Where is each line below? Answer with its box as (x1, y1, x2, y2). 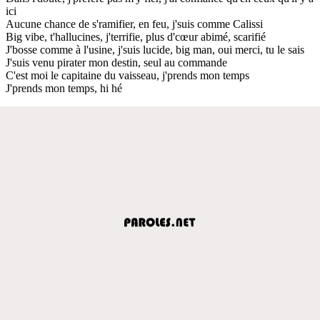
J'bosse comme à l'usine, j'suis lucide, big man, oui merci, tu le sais (6, 43, 304, 56)
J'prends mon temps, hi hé (6, 81, 122, 94)
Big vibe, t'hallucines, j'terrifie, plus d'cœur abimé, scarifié (6, 30, 266, 43)
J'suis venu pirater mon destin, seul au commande (6, 56, 227, 69)
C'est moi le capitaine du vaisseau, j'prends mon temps (6, 69, 249, 81)
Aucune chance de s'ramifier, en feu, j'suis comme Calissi (6, 17, 263, 30)
